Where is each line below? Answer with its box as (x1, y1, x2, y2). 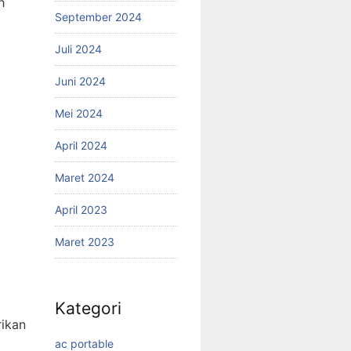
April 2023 (55, 202, 107, 216)
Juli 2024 (55, 42, 102, 56)
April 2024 (55, 138, 107, 152)
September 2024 (55, 9, 142, 24)
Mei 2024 (55, 106, 103, 120)
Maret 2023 (55, 234, 114, 248)
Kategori (55, 299, 121, 319)
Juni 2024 (55, 74, 106, 88)
